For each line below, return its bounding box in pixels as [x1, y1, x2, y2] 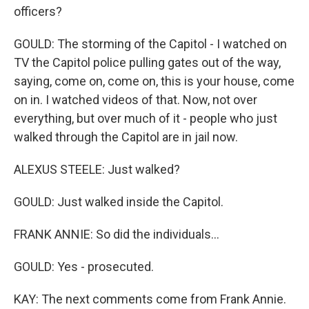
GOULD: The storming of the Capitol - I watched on [14, 37, 287, 51]
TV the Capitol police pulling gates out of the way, [14, 55, 281, 70]
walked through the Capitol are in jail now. [14, 130, 238, 144]
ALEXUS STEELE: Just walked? [14, 162, 180, 177]
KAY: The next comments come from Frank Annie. [14, 292, 286, 306]
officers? [14, 4, 62, 19]
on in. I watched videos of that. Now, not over [14, 92, 257, 107]
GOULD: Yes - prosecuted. [14, 259, 154, 274]
